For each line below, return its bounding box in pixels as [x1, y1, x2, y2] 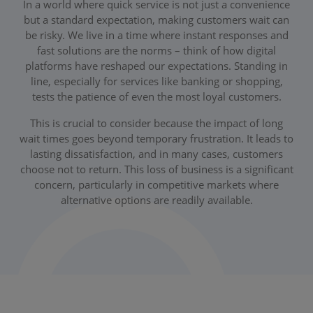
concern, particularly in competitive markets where [34, 177, 279, 191]
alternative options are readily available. [60, 192, 253, 207]
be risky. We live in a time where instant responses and [24, 27, 289, 42]
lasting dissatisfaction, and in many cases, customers [30, 146, 283, 161]
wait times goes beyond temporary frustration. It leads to [20, 131, 293, 145]
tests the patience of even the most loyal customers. [31, 89, 282, 103]
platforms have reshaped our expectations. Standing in [25, 58, 288, 73]
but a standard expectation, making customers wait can [24, 12, 289, 27]
